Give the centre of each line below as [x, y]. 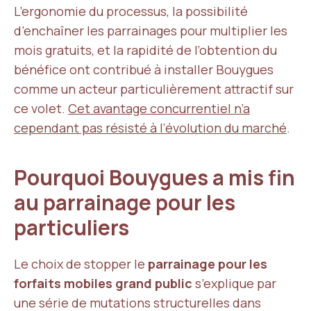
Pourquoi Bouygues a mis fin [154, 177]
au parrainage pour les [125, 202]
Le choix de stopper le [81, 264]
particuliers [74, 227]
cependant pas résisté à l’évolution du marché [150, 128]
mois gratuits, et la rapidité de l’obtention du [145, 50]
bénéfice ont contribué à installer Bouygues [144, 69]
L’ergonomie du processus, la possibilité [131, 11]
